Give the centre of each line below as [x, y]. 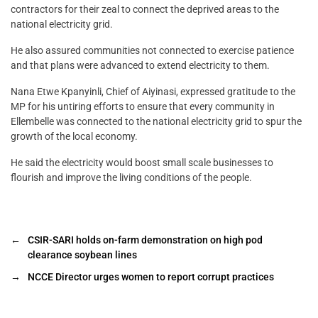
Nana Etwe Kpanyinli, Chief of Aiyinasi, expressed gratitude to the [153, 92]
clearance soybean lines [83, 255]
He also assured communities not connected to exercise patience [152, 51]
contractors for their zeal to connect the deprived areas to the [145, 10]
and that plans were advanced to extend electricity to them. [140, 66]
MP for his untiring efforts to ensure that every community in [143, 107]
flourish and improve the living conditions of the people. [131, 178]
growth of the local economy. [74, 137]
